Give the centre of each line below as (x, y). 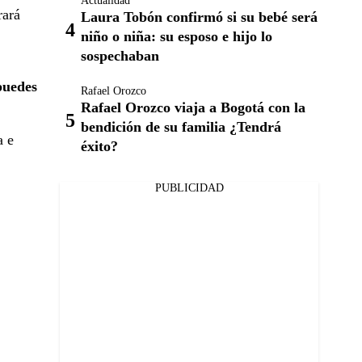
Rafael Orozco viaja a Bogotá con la (193, 107)
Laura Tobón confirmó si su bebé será (199, 17)
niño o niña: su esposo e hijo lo (177, 36)
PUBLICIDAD (189, 188)
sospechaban (120, 56)
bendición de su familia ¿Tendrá (181, 127)
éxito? (99, 146)
